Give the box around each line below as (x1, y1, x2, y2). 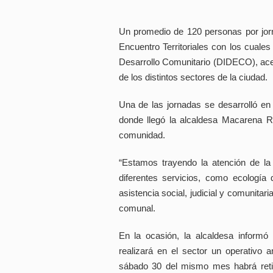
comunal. (118, 203, 155, 214)
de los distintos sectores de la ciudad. (118, 72, 268, 83)
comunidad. (118, 130, 165, 141)
